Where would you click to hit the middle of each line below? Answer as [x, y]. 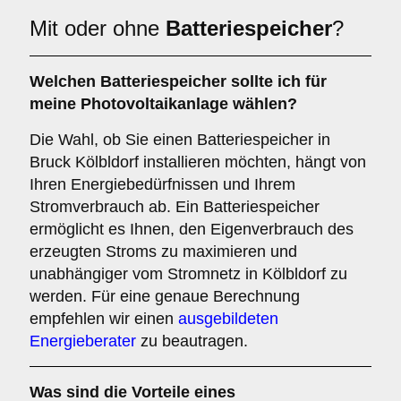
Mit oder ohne [98, 28]
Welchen [65, 81]
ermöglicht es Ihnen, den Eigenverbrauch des [192, 229]
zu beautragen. [192, 341]
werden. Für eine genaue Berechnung [165, 296]
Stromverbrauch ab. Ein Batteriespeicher [175, 207]
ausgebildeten [228, 319]
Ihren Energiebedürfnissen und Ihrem [162, 184]
